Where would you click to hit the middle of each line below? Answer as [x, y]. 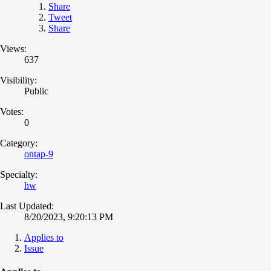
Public [36, 91]
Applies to [44, 237]
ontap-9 [39, 154]
